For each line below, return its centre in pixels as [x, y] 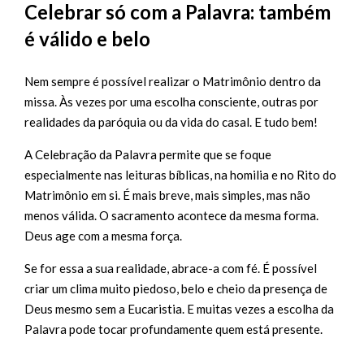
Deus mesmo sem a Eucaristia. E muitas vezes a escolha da [179, 309]
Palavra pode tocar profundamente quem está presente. [173, 329]
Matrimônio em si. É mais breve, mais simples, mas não [167, 195]
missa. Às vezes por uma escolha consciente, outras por [171, 102]
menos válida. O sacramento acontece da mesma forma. [171, 216]
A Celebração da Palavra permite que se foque [148, 155]
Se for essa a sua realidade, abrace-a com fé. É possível [171, 269]
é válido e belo [87, 39]
